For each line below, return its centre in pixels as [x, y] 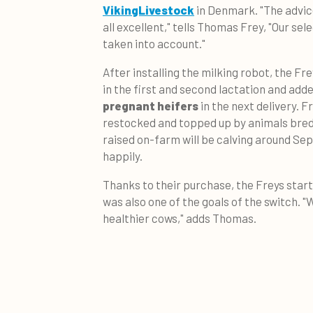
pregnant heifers [151, 105]
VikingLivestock [148, 9]
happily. [123, 155]
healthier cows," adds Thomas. [180, 218]
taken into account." [154, 43]
